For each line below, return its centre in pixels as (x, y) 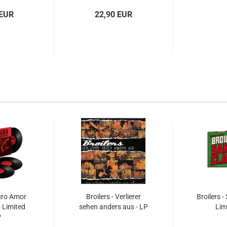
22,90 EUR (113, 14)
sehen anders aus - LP (113, 207)
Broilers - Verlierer (113, 197)
